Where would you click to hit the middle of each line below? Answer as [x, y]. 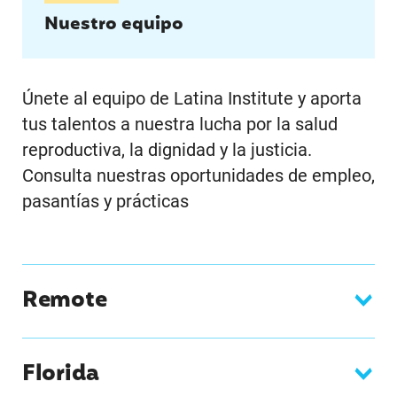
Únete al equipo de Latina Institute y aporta [191, 99]
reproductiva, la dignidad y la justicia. [167, 150]
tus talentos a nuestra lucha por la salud [179, 125]
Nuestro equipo [113, 25]
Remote [64, 300]
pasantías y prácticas [105, 202]
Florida [61, 374]
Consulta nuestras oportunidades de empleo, [198, 176]
